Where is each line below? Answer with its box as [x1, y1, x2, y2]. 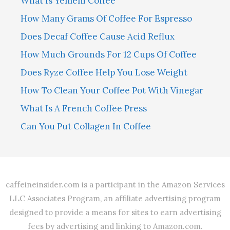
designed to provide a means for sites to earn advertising [9, 207, 221, 218]
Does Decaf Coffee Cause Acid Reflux [21, 31, 175, 43]
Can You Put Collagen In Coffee [21, 121, 151, 132]
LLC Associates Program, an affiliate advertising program [9, 194, 221, 204]
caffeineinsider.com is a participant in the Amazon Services [5, 180, 225, 190]
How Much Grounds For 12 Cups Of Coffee [21, 49, 197, 61]
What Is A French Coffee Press [21, 103, 147, 114]
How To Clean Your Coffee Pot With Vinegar [21, 85, 203, 97]
